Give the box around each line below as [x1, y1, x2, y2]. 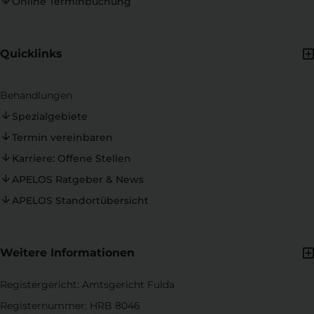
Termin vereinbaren [11, 131, 113, 144]
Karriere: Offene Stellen [11, 152, 131, 165]
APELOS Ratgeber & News [11, 173, 144, 186]
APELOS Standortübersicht [11, 194, 149, 207]
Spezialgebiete [11, 110, 88, 123]
